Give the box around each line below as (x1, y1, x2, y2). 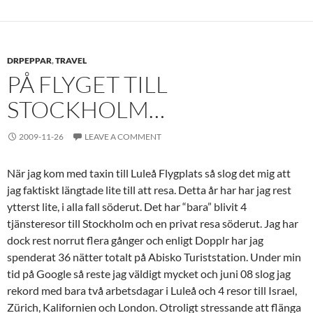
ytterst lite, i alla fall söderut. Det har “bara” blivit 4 (7, 200, 247, 213)
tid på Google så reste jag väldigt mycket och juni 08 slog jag (7, 267, 291, 280)
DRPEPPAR (7, 55, 52, 66)
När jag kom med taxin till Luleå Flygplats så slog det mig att (7, 166, 291, 180)
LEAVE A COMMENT (85, 131, 161, 142)
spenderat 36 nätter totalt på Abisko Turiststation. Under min (7, 250, 301, 263)
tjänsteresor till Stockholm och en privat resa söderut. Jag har (7, 217, 298, 230)
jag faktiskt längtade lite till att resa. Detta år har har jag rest (7, 183, 291, 196)
